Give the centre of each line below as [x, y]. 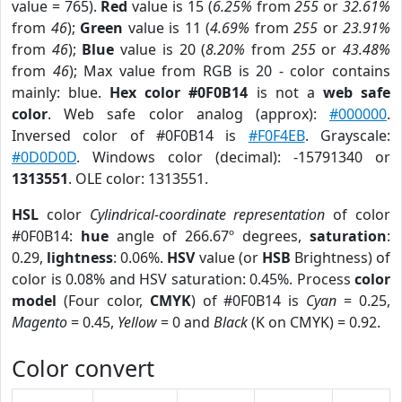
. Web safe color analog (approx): [188, 114]
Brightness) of [340, 258]
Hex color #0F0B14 [179, 92]
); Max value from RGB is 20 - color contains [230, 71]
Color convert [83, 368]
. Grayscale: [348, 135]
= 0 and [185, 322]
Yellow [137, 322]
